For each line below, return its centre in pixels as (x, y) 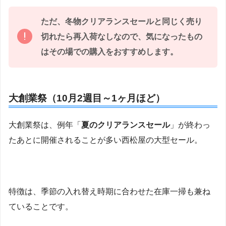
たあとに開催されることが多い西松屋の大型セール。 (105, 140)
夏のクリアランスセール (126, 125)
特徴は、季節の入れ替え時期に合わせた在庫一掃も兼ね (109, 192)
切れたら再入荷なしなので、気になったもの (122, 37)
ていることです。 (41, 207)
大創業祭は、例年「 (45, 125)
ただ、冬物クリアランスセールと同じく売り (122, 22)
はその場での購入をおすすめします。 (109, 52)
